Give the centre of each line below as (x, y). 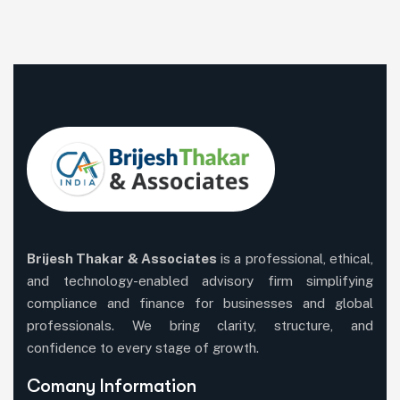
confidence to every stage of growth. (143, 347)
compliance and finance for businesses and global (200, 303)
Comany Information (112, 386)
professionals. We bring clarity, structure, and (200, 325)
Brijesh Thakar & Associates (124, 258)
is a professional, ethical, (297, 258)
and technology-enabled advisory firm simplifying (200, 280)
